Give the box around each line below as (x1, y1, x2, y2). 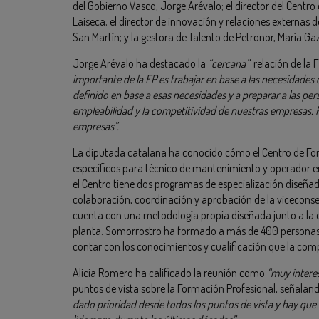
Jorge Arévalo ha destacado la (73, 56, 208, 71)
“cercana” (208, 56, 249, 71)
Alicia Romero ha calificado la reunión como (73, 266, 267, 281)
